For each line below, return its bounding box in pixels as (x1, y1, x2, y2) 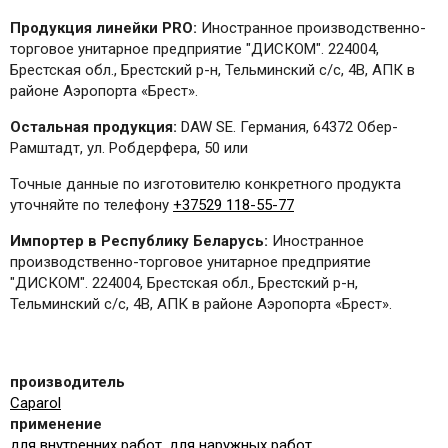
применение (10, 415, 102, 434)
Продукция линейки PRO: (10, 19, 197, 38)
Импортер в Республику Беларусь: (10, 232, 272, 251)
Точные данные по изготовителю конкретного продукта (10, 175, 401, 194)
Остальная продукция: (10, 118, 177, 137)
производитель (10, 373, 125, 392)
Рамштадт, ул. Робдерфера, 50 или (10, 139, 248, 158)
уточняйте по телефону (10, 196, 173, 215)
